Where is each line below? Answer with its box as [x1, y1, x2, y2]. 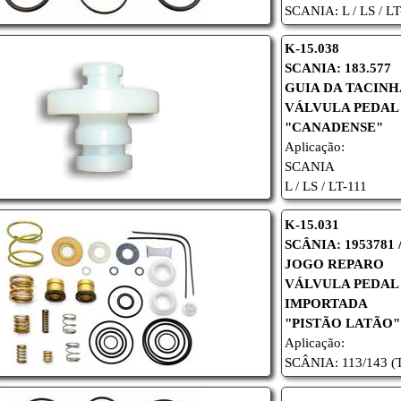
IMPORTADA [285, 295, 369, 311]
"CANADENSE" [285, 120, 384, 134]
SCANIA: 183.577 [285, 61, 392, 75]
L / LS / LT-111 [285, 179, 368, 193]
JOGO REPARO [285, 256, 385, 271]
